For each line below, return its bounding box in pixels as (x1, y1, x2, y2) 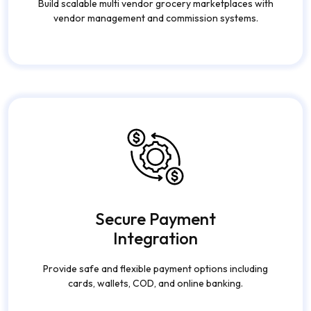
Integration (113, 228, 198, 249)
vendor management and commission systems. (53, 12, 258, 25)
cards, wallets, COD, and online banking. (68, 277, 243, 290)
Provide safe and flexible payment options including (43, 262, 268, 276)
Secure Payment (95, 208, 216, 230)
